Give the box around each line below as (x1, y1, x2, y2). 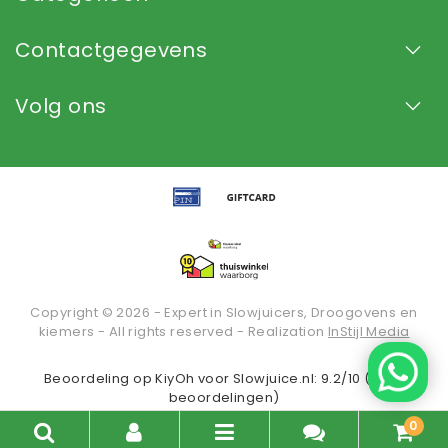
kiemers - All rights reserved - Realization (38, 322, 328, 342)
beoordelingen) (168, 388, 280, 408)
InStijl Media (328, 322, 410, 342)
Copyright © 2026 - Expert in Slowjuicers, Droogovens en (30, 303, 418, 323)
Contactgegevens (15, 35, 208, 64)
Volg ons (15, 91, 107, 120)
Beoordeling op (44, 369, 156, 389)
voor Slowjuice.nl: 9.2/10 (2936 (194, 369, 404, 389)
